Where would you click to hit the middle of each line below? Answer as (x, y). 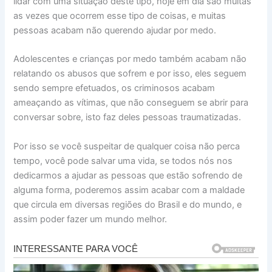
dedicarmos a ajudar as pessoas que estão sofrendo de (128, 175)
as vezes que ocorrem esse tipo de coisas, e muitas (120, 16)
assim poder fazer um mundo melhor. (90, 219)
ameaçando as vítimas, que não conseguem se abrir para (131, 103)
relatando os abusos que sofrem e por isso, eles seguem (130, 74)
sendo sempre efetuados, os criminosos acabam (114, 88)
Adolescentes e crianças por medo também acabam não (130, 59)
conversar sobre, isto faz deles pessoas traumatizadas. (127, 117)
